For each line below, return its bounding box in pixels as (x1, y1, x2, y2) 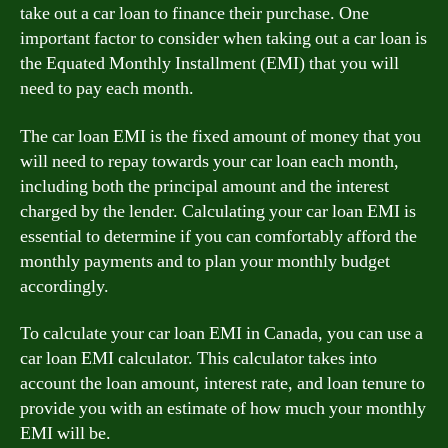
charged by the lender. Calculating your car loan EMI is (20, 199, 416, 223)
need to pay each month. (20, 77, 194, 100)
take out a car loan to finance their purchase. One (20, 2, 369, 25)
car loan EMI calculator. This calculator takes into (20, 347, 377, 370)
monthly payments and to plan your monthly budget (20, 249, 390, 273)
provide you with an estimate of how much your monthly (20, 397, 426, 420)
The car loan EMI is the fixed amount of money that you (20, 124, 421, 148)
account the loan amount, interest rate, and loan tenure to (20, 372, 425, 395)
